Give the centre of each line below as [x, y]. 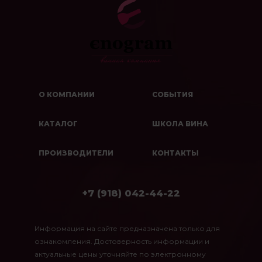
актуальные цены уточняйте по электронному [120, 254]
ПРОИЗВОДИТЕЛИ [76, 153]
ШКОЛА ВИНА [180, 123]
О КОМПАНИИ [66, 94]
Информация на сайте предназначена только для [127, 228]
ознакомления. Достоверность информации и [122, 241]
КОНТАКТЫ [175, 153]
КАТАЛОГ [58, 123]
